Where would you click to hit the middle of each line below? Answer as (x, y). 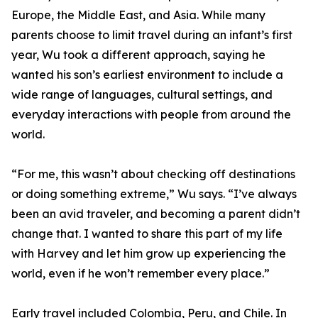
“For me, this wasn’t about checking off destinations (153, 174)
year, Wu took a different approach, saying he (138, 55)
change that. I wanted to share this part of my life (147, 234)
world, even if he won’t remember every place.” (141, 273)
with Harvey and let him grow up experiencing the (149, 253)
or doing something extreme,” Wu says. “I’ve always (154, 194)
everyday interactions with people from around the (151, 114)
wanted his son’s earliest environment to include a (147, 75)
